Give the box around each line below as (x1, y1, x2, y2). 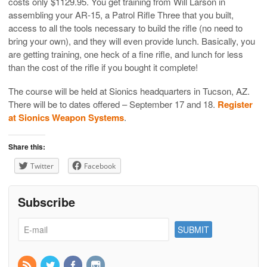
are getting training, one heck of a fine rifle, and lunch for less (8, 47, 243, 60)
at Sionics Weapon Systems (8, 110, 124, 124)
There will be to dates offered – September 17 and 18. (8, 97, 218, 110)
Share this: (8, 141, 45, 152)
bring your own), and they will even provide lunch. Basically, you (8, 34, 255, 47)
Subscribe (18, 193, 75, 210)
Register (218, 97, 253, 111)
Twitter (30, 160, 54, 171)
